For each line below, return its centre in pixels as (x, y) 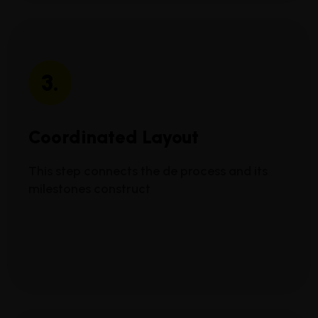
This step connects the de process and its (148, 171)
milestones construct (89, 189)
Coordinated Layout (114, 137)
